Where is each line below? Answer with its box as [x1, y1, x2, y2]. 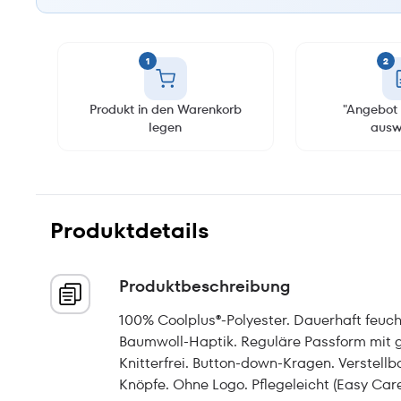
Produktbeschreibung [119, 275, 290, 297]
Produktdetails [50, 216, 209, 245]
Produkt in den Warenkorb [89, 100, 242, 118]
